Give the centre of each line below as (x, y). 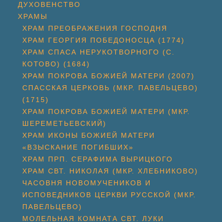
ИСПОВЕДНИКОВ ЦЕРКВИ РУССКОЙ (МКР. (109, 195)
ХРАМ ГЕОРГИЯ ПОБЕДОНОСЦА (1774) (104, 40)
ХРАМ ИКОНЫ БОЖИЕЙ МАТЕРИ (89, 135)
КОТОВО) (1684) (56, 64)
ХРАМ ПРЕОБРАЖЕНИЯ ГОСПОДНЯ (95, 28)
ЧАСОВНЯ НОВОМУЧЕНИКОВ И (87, 183)
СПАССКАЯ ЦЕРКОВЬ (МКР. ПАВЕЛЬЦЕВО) (110, 88)
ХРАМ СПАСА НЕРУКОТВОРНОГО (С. (99, 52)
